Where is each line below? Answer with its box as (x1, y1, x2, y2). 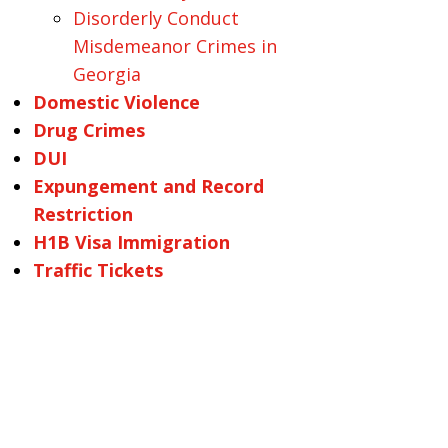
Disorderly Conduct (72, 6, 239, 30)
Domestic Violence (32, 90, 200, 114)
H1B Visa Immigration (32, 230, 230, 254)
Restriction (32, 202, 133, 226)
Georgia (72, 62, 141, 86)
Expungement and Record (32, 174, 264, 198)
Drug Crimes (32, 118, 145, 142)
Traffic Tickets (32, 258, 163, 282)
